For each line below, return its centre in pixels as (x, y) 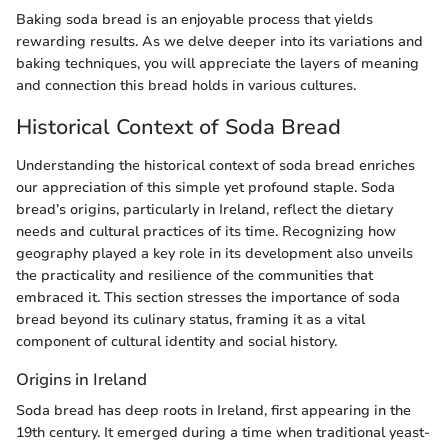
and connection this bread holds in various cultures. (186, 86)
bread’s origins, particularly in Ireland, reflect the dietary (204, 209)
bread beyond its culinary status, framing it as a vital (190, 319)
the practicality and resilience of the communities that (194, 275)
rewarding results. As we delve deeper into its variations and (219, 42)
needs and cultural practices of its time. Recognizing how (206, 231)
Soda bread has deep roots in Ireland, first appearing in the (213, 410)
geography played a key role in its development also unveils (214, 253)
